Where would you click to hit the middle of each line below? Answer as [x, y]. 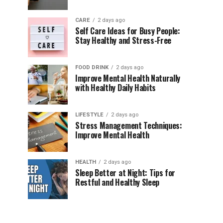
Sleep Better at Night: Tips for [125, 173]
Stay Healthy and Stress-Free [123, 40]
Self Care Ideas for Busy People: [128, 31]
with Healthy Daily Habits [115, 88]
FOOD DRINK [92, 67]
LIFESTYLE [89, 115]
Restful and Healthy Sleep [117, 182]
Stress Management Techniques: [129, 125]
